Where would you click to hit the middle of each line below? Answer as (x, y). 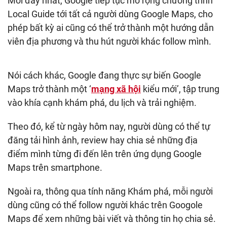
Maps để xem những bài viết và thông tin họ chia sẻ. (112, 219)
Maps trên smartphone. (55, 167)
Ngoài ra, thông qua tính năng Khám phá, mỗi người (110, 191)
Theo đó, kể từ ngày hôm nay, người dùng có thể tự (109, 126)
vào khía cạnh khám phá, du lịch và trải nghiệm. (102, 103)
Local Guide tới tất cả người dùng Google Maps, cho (110, 14)
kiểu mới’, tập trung (180, 89)
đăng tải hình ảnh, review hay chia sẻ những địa (103, 140)
